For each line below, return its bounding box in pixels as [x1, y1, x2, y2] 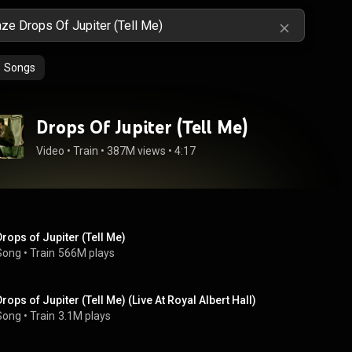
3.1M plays [58, 310, 111, 322]
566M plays [58, 247, 115, 259]
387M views [107, 145, 166, 157]
